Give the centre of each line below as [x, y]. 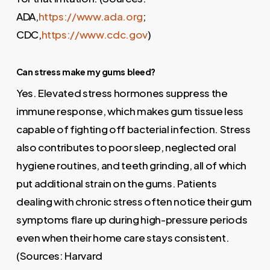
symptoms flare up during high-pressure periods [132, 220]
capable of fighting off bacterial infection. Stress [133, 129]
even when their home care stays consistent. [123, 238]
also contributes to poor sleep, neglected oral [126, 147]
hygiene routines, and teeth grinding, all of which [131, 165]
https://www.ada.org [91, 16]
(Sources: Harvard [59, 256]
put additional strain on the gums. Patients [116, 184]
